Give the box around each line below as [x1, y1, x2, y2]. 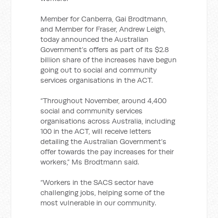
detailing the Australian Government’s [40, 137, 167, 146]
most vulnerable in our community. [40, 198, 157, 207]
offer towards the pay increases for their [40, 147, 174, 156]
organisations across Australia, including [40, 116, 176, 126]
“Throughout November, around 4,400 [40, 96, 167, 105]
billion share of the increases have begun [40, 55, 177, 64]
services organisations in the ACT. [40, 75, 153, 85]
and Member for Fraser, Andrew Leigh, [40, 24, 166, 34]
